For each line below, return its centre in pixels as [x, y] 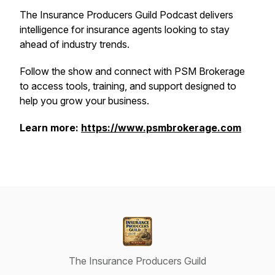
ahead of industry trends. [75, 44]
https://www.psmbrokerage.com [161, 128]
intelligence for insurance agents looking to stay [125, 29]
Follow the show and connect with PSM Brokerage [132, 71]
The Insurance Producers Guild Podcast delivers [126, 15]
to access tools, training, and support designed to [128, 86]
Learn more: [50, 128]
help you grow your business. [84, 101]
